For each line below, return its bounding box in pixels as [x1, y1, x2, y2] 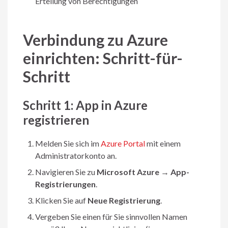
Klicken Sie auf [35, 195, 88, 205]
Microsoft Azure [97, 166, 159, 177]
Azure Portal [101, 138, 145, 148]
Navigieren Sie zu [35, 166, 97, 177]
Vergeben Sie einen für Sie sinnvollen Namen [35, 211, 187, 221]
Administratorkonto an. [35, 150, 117, 160]
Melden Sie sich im [35, 138, 101, 148]
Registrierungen [35, 179, 96, 189]
